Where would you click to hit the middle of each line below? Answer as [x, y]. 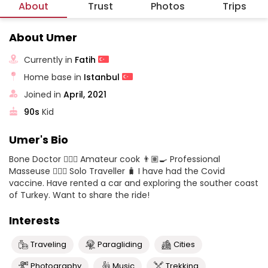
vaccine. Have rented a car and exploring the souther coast [134, 183]
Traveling [48, 244]
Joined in [44, 94]
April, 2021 [85, 94]
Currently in [50, 60]
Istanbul [103, 77]
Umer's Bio [39, 140]
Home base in [54, 77]
